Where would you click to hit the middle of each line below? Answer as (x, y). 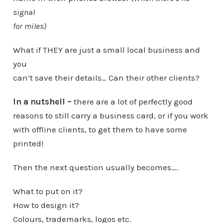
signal (24, 12)
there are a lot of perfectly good (132, 102)
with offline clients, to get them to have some (100, 129)
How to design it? (46, 205)
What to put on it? (48, 191)
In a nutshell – (42, 102)
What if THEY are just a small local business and (106, 50)
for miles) (29, 26)
